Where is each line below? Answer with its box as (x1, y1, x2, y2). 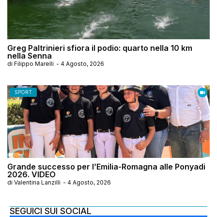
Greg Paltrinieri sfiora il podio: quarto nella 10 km (7, 43, 192, 53)
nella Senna (7, 50, 52, 61)
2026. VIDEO (7, 169, 56, 179)
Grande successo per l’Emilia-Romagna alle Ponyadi (7, 161, 205, 171)
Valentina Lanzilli (14, 178, 61, 186)
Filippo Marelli (14, 60, 54, 67)
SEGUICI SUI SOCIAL (10, 205, 92, 216)
